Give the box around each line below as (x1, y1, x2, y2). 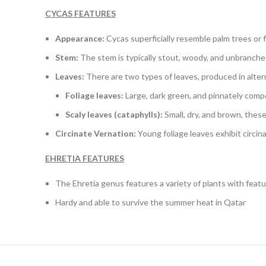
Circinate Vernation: (55, 128, 136, 138)
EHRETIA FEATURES (45, 153, 124, 163)
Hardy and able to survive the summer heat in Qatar (55, 197, 246, 207)
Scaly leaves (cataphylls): (65, 109, 163, 119)
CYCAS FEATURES (45, 8, 116, 18)
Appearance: (55, 33, 104, 43)
